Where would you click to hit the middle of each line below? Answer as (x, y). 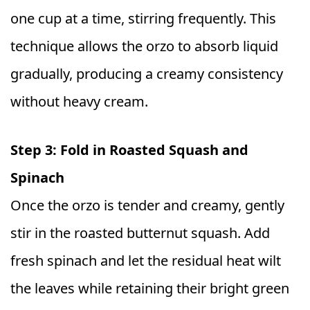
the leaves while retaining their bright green (150, 288)
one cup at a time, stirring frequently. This (143, 18)
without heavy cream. (79, 101)
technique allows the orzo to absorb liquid (144, 46)
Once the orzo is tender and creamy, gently (147, 205)
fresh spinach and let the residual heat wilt (146, 260)
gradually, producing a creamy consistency (147, 73)
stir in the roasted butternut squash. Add (140, 232)
